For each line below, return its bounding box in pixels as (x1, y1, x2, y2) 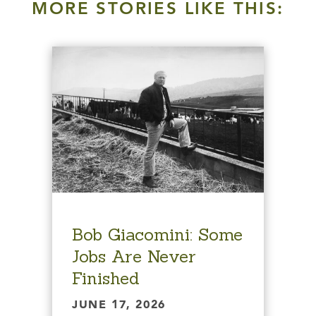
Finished (72, 267, 140, 289)
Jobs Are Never (72, 245, 196, 267)
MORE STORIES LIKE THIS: (32, 1, 284, 19)
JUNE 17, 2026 (72, 299, 166, 311)
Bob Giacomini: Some (72, 223, 243, 245)
